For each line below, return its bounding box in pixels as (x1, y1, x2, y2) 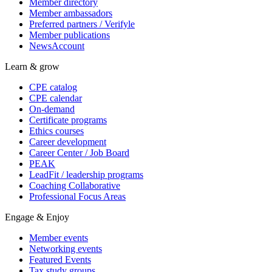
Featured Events (29, 254, 91, 265)
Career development (29, 137, 106, 148)
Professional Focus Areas (29, 191, 126, 202)
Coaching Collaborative (29, 180, 120, 191)
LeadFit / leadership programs (29, 169, 143, 180)
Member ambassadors (29, 8, 112, 19)
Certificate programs (29, 115, 107, 126)
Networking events (29, 243, 102, 254)
